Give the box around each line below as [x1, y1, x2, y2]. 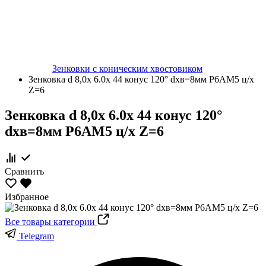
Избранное [5, 191, 49, 202]
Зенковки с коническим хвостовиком [52, 64, 202, 74]
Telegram [17, 230, 54, 241]
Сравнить [5, 166, 44, 176]
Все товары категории [5, 216, 97, 227]
